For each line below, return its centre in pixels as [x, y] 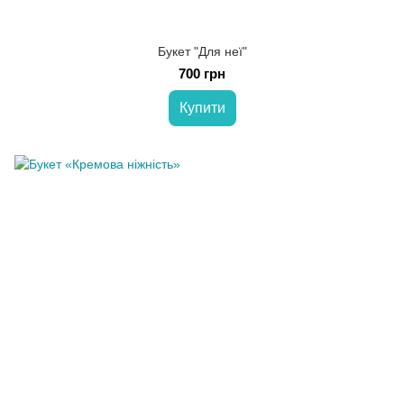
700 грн [202, 73]
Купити [202, 108]
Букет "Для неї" [202, 51]
